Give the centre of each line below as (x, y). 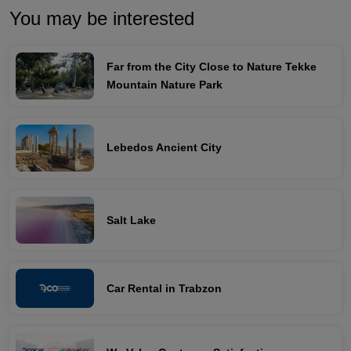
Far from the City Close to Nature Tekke (212, 66)
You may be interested (102, 18)
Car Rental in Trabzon (164, 288)
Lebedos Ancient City (164, 148)
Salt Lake (131, 220)
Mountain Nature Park (165, 84)
